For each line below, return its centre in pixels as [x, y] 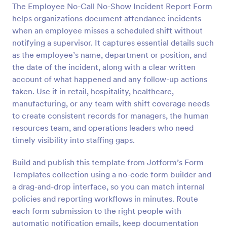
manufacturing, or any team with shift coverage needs [111, 103]
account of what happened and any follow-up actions [110, 79]
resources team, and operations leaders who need [103, 128]
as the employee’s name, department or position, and [109, 55]
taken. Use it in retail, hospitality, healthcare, [93, 91]
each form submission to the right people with [97, 211]
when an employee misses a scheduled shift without [107, 30]
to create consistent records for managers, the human [110, 116]
